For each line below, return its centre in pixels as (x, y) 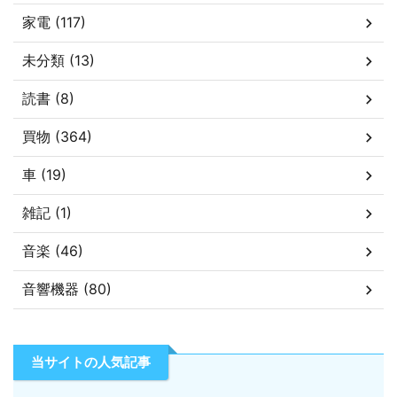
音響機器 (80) (67, 289)
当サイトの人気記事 (91, 362)
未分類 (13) (58, 60)
